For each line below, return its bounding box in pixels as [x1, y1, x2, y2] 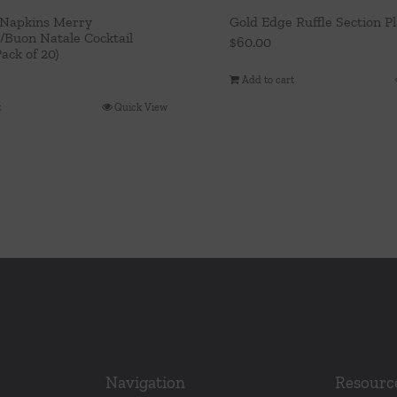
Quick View [114, 100, 167, 113]
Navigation [105, 371, 186, 393]
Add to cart [242, 73, 294, 86]
